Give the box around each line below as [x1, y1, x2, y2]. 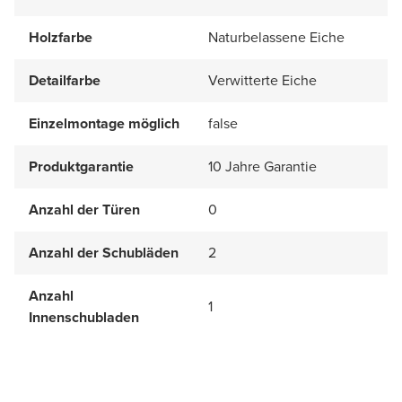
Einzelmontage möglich [29, 112, 179, 134]
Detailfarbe [29, 69, 100, 91]
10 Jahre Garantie [208, 155, 317, 177]
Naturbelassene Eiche [208, 26, 345, 48]
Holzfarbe [29, 26, 92, 48]
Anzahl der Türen [29, 198, 140, 220]
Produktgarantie [29, 155, 134, 177]
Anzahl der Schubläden [29, 241, 179, 263]
